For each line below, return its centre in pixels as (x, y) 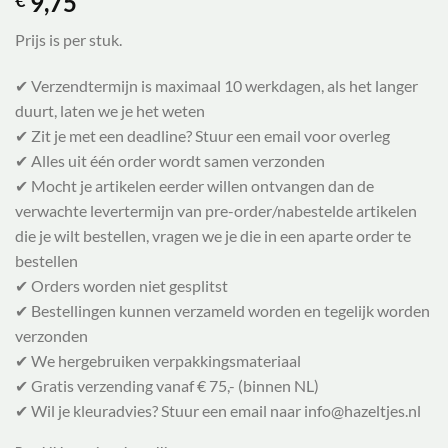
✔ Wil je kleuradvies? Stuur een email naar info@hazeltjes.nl (218, 411)
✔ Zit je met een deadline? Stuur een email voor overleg (202, 136)
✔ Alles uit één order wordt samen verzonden (170, 161)
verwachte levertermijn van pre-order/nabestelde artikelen (216, 211)
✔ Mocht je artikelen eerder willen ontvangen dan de (194, 186)
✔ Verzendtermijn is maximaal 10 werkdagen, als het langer (216, 86)
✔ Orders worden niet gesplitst (121, 286)
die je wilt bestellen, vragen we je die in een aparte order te (213, 236)
